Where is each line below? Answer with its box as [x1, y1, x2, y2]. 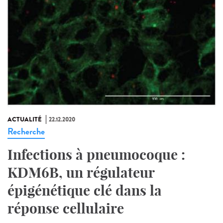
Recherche [7, 125, 45, 138]
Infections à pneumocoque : [7, 146, 185, 164]
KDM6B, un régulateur [7, 164, 154, 182]
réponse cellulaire [7, 200, 124, 218]
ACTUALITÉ [7, 115, 42, 124]
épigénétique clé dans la [7, 182, 162, 200]
